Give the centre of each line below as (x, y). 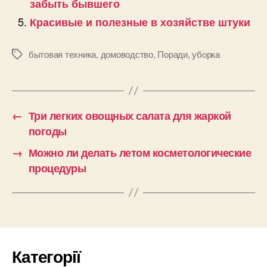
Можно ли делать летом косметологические (140, 152)
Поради (173, 54)
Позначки (30, 54)
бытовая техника (63, 54)
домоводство (127, 54)
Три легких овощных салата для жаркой (130, 115)
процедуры (57, 168)
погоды (47, 131)
